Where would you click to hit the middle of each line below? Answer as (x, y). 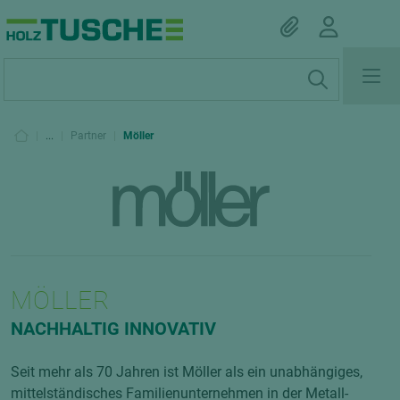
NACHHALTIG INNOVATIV (113, 328)
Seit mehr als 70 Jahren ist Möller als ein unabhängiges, (187, 371)
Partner (88, 136)
